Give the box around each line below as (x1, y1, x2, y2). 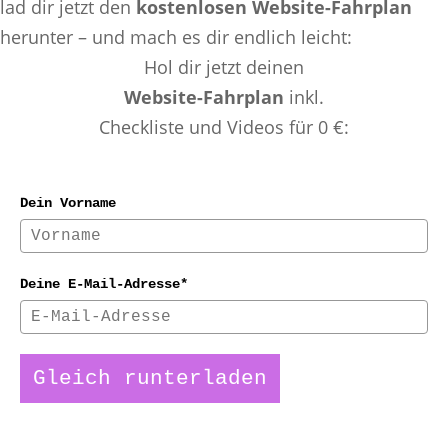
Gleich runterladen (33, 366, 267, 390)
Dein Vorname (20, 194, 116, 211)
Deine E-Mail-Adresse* (20, 275, 188, 292)
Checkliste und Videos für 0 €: (99, 114, 349, 139)
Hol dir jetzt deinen (144, 54, 304, 79)
